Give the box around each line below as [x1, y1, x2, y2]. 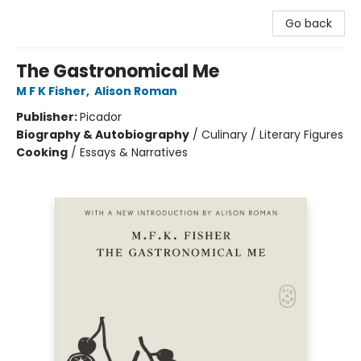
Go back [285, 15, 332, 31]
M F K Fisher [16, 83, 86, 99]
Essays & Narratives [80, 144, 188, 160]
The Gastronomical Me [16, 59, 219, 84]
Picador [80, 109, 122, 125]
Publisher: [16, 109, 80, 125]
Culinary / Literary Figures [201, 127, 343, 143]
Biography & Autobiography [16, 127, 189, 143]
